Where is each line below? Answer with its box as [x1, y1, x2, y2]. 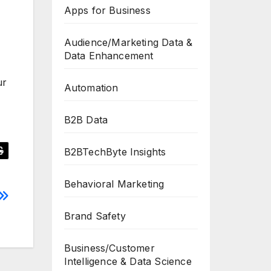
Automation [64, 82, 119, 94]
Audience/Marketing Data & [64, 36, 193, 48]
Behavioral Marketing [64, 178, 165, 190]
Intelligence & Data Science [64, 255, 192, 267]
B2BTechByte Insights [64, 146, 166, 158]
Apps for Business [64, 4, 151, 16]
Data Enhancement [64, 50, 154, 62]
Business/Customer [64, 242, 155, 254]
